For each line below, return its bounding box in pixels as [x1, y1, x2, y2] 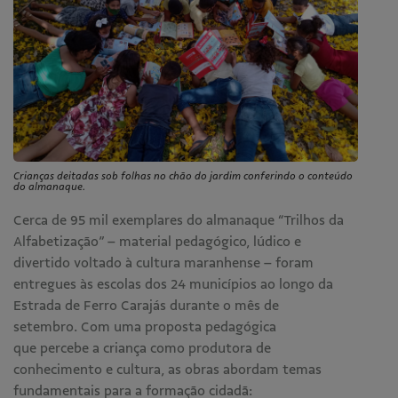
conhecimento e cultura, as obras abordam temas [13, 362, 322, 378]
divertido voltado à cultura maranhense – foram [13, 255, 314, 271]
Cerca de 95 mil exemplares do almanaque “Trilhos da [13, 212, 344, 228]
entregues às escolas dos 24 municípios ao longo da [13, 276, 333, 292]
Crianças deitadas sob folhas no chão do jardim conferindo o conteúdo [13, 170, 353, 182]
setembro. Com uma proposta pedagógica [13, 319, 276, 335]
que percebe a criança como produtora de [13, 340, 271, 356]
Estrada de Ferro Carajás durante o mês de [13, 298, 279, 314]
